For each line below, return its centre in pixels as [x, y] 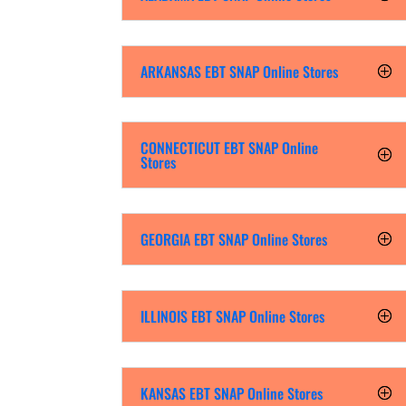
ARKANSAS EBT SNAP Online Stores [240, 71]
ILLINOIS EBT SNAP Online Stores [233, 317]
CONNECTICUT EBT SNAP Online [230, 148]
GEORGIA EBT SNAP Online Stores [234, 240]
